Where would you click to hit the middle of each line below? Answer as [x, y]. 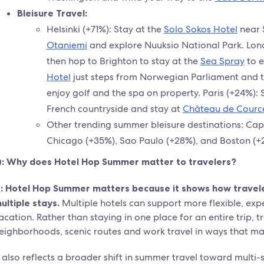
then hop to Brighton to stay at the [123, 61]
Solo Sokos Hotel [200, 29]
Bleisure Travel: [52, 13]
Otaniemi [67, 45]
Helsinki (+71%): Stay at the [105, 29]
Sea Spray [222, 61]
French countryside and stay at [114, 109]
